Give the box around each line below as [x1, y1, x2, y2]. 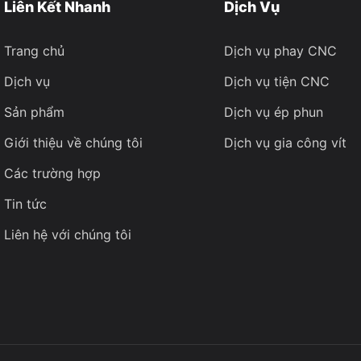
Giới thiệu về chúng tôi [4, 134, 143, 151]
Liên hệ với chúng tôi [4, 226, 131, 243]
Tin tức [4, 195, 47, 212]
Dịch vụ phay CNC [223, 42, 337, 59]
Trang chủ [4, 42, 64, 59]
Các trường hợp [4, 164, 101, 181]
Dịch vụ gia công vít [223, 134, 346, 151]
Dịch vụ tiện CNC [223, 73, 330, 89]
